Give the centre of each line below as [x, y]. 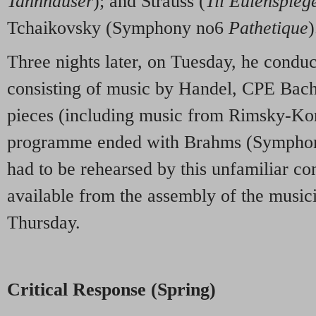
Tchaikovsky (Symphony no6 [118, 28]
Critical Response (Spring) [111, 290]
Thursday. [44, 222]
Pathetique [268, 28]
